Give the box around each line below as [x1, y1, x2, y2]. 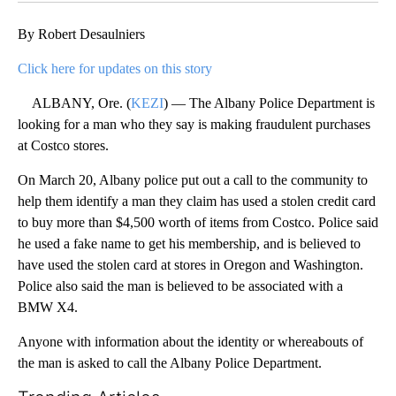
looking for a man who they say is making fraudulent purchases [18, 116, 370, 132]
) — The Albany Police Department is [164, 95, 375, 110]
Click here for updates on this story [18, 60, 212, 76]
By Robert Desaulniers [18, 26, 145, 42]
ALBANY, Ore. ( [18, 95, 131, 110]
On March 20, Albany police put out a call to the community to [18, 171, 368, 187]
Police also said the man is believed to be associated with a [18, 278, 343, 293]
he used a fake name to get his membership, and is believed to [18, 235, 361, 251]
